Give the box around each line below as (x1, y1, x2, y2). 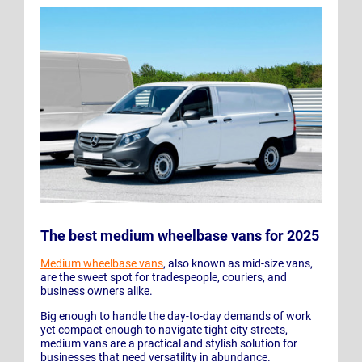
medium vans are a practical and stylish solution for (40, 337, 297, 351)
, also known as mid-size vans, (163, 257, 313, 271)
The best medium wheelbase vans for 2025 (40, 227, 319, 245)
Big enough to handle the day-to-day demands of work (40, 309, 311, 323)
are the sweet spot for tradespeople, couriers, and (40, 271, 287, 284)
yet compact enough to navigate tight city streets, (40, 323, 288, 337)
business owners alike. (40, 284, 155, 298)
